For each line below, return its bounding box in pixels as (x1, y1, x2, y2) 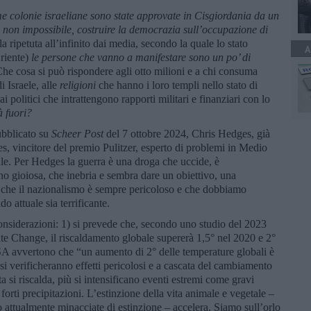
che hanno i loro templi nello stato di (96, 78, 258, 91)
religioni (60, 78, 96, 91)
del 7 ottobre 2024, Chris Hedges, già (103, 127, 270, 140)
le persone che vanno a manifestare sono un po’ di (31, 51, 251, 63)
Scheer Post (51, 127, 103, 140)
